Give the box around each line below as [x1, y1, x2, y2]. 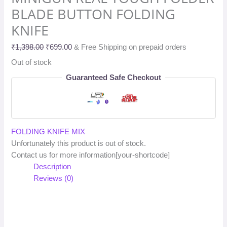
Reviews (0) [33, 174, 74, 183]
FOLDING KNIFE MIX [11, 128, 86, 136]
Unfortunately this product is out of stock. [11, 139, 146, 148]
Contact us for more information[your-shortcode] [11, 151, 170, 160]
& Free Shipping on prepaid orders [74, 43, 187, 51]
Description [33, 163, 71, 171]
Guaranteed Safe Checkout [66, 73, 161, 82]
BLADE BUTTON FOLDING [11, 5, 176, 24]
